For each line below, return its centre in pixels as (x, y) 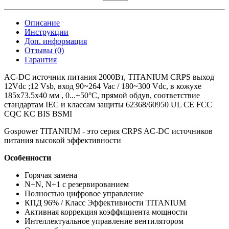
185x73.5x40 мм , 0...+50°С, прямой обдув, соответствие (102, 95)
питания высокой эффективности (63, 140)
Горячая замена (51, 175)
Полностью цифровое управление (84, 193)
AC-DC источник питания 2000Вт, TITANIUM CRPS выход (109, 77)
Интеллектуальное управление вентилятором (104, 221)
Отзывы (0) (44, 50)
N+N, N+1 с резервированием (77, 184)
